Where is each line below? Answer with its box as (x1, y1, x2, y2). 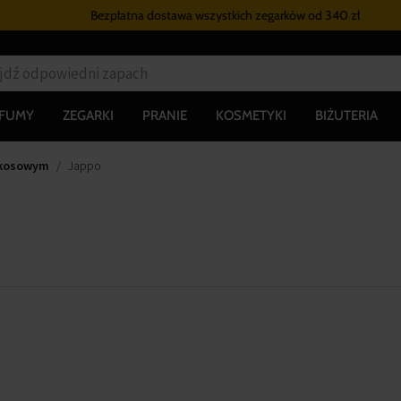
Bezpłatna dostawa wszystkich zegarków (67, 7, 286, 23)
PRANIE (142, 107, 187, 124)
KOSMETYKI (216, 107, 286, 124)
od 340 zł (285, 7, 337, 23)
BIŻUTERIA (315, 107, 378, 124)
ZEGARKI (63, 107, 114, 124)
